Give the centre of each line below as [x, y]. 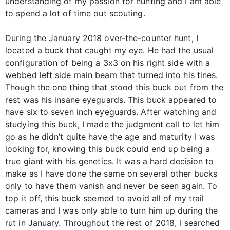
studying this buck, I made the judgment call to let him [112, 124]
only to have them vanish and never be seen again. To [111, 186]
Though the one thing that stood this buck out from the [114, 88]
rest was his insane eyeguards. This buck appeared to [111, 100]
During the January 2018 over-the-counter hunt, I [102, 38]
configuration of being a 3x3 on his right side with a [108, 63]
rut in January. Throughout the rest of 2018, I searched [113, 223]
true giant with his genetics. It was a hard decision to [110, 161]
